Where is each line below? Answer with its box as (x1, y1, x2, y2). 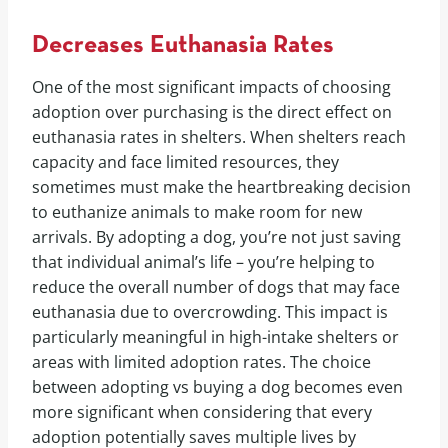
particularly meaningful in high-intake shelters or (32, 325, 399, 348)
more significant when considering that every (32, 400, 372, 423)
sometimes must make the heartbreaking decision (32, 175, 411, 198)
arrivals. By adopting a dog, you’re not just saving (32, 225, 401, 248)
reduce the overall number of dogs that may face (32, 275, 400, 298)
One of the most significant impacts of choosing (32, 75, 391, 98)
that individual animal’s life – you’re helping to (32, 250, 375, 273)
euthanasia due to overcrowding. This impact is (32, 300, 388, 323)
